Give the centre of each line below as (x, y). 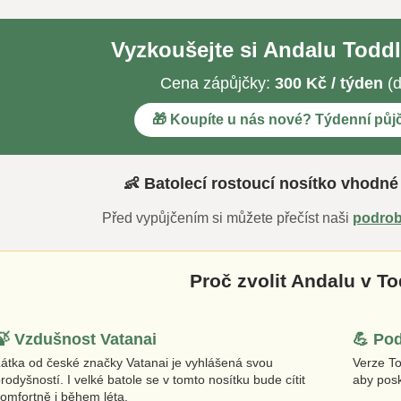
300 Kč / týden (329, 83)
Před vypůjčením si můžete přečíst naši (228, 218)
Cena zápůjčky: (218, 83)
